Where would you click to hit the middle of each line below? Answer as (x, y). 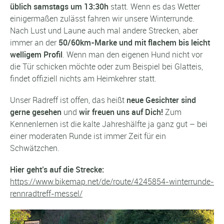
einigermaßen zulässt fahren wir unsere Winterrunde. (102, 18)
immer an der (33, 42)
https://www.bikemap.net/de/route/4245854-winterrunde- (112, 182)
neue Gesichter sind (161, 100)
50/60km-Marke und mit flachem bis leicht (133, 42)
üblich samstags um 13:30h (59, 6)
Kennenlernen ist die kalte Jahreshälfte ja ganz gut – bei (109, 124)
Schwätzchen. (35, 148)
